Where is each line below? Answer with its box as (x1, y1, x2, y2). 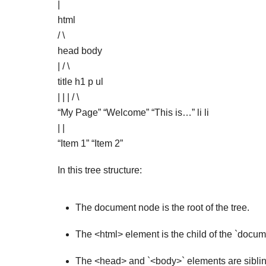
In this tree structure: (58, 164, 142, 175)
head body (58, 46, 102, 56)
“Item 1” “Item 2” (58, 138, 123, 149)
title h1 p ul (58, 77, 103, 87)
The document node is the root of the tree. (75, 202, 249, 213)
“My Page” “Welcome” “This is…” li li (58, 107, 209, 118)
